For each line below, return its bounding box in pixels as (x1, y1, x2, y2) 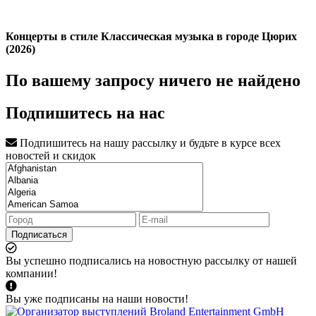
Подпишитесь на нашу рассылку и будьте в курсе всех (17, 137, 281, 150)
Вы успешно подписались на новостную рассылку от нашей (6, 255, 297, 267)
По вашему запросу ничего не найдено (6, 71, 300, 90)
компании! (6, 267, 57, 280)
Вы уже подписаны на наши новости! (6, 293, 188, 305)
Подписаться (11, 229, 67, 241)
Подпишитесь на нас (6, 104, 165, 123)
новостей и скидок (6, 150, 96, 162)
